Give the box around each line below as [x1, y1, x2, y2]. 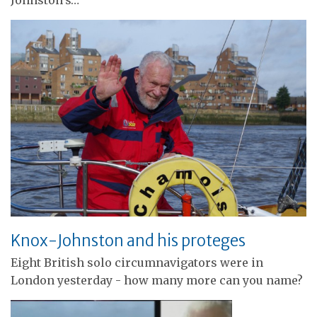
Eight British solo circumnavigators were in [11, 255, 263, 270]
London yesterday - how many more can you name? [11, 273, 303, 288]
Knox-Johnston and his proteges [11, 231, 246, 251]
